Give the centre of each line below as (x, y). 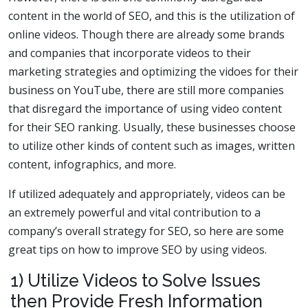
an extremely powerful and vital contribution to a (134, 212)
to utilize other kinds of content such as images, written (152, 145)
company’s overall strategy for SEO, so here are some (146, 231)
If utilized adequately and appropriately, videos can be (147, 194)
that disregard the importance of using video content (145, 108)
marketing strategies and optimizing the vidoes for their (153, 71)
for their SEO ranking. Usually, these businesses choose (152, 127)
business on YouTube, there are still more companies (146, 90)
